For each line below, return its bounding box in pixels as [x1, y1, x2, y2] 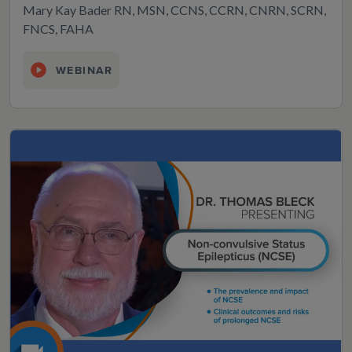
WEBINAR [56, 63, 113, 77]
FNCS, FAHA [23, 21, 93, 37]
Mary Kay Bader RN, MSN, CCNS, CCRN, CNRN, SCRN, [23, 2, 326, 18]
